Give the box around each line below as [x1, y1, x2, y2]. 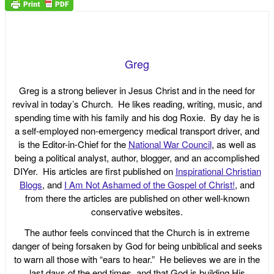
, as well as [211, 137, 256, 150]
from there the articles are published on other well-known [24, 191, 250, 204]
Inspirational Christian [175, 164, 261, 177]
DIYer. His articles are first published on [13, 164, 176, 177]
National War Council [128, 137, 212, 150]
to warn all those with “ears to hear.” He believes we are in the [14, 252, 260, 265]
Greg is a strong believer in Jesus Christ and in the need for [19, 83, 255, 97]
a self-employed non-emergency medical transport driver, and [15, 124, 259, 137]
